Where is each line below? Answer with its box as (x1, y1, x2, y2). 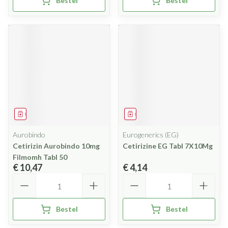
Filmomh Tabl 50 (13, 153, 67, 161)
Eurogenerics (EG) (123, 130, 179, 139)
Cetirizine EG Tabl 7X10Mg (123, 141, 213, 150)
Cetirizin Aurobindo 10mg (13, 141, 100, 150)
